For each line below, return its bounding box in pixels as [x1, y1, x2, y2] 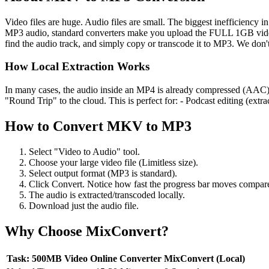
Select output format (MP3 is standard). [29, 168, 177, 178]
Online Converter [90, 253, 162, 264]
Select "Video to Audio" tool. [29, 146, 140, 157]
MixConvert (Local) [164, 253, 245, 264]
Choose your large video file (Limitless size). [29, 157, 198, 168]
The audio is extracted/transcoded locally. [29, 189, 185, 200]
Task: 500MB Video [7, 253, 88, 264]
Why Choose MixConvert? [5, 223, 169, 239]
